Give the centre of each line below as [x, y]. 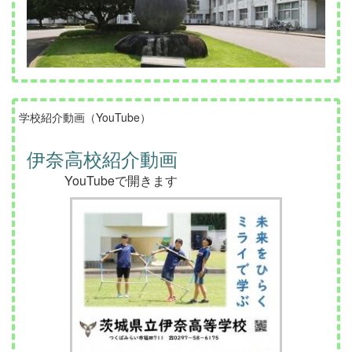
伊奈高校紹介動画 [102, 158]
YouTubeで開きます [102, 180]
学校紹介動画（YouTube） [85, 117]
